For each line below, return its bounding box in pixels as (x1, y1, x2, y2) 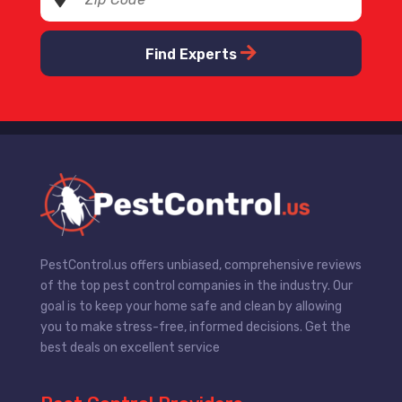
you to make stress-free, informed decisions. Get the (39, 319, 351, 335)
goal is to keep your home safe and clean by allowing (39, 299, 342, 314)
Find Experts (144, 46, 240, 63)
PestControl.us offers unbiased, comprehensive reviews (39, 258, 362, 273)
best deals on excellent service (39, 340, 220, 355)
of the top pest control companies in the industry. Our (39, 278, 353, 293)
